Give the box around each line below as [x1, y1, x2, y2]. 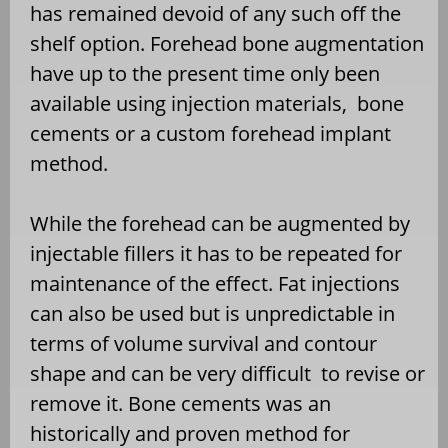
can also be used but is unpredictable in [30, 299, 395, 327]
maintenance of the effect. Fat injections [30, 269, 400, 297]
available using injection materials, [30, 89, 347, 117]
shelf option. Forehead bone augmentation [30, 29, 424, 57]
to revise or [321, 359, 425, 387]
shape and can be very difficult [30, 359, 311, 387]
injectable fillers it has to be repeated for [30, 239, 402, 267]
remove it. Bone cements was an [30, 389, 331, 417]
